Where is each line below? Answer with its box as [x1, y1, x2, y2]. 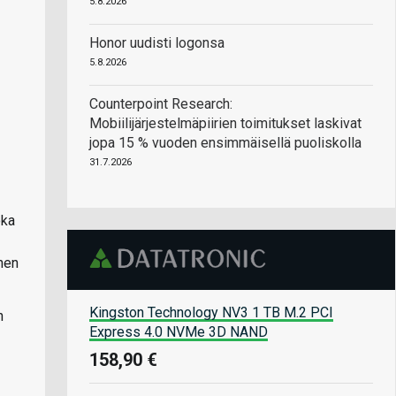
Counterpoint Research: [89, 95, 232, 112]
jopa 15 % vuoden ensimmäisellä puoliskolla [89, 134, 362, 151]
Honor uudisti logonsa [89, 34, 225, 51]
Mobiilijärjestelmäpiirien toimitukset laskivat [89, 115, 362, 132]
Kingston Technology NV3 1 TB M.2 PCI [89, 303, 333, 321]
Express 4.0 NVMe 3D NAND [89, 323, 268, 340]
